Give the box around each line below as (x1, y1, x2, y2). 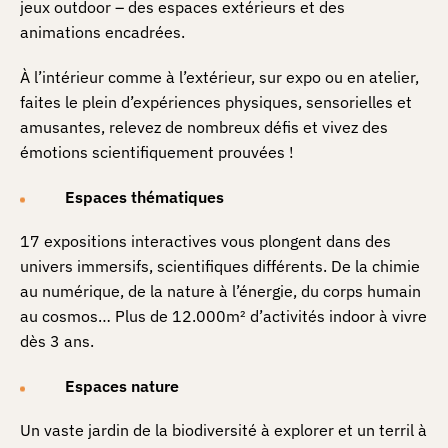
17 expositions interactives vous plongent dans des (20, 231, 391, 252)
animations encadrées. (20, 22, 185, 43)
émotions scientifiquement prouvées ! (20, 142, 294, 163)
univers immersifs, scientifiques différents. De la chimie (20, 256, 420, 277)
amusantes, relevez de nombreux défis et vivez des (20, 117, 388, 138)
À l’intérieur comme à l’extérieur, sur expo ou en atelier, (20, 67, 419, 88)
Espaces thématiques (65, 187, 224, 208)
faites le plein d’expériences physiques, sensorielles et (20, 92, 412, 113)
